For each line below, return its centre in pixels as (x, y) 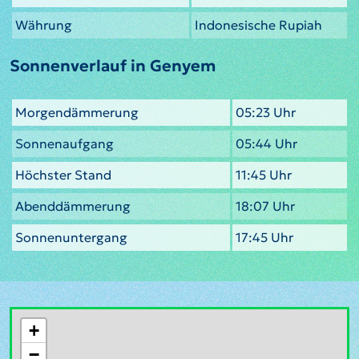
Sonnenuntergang (71, 238)
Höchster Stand (63, 175)
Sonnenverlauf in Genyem (113, 66)
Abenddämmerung (73, 206)
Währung (44, 25)
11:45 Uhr (264, 175)
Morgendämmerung (77, 113)
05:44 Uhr (266, 144)
